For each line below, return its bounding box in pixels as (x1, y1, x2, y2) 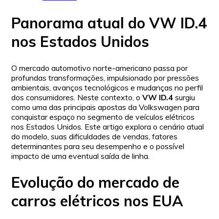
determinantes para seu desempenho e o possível (11, 141, 184, 152)
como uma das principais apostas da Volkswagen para (11, 102, 199, 112)
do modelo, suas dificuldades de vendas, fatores (11, 131, 177, 142)
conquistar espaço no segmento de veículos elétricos (11, 112, 195, 122)
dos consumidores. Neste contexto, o (11, 92, 142, 103)
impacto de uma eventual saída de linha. (11, 151, 150, 161)
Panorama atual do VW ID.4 (11, 14, 207, 33)
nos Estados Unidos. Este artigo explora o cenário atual (11, 122, 204, 132)
